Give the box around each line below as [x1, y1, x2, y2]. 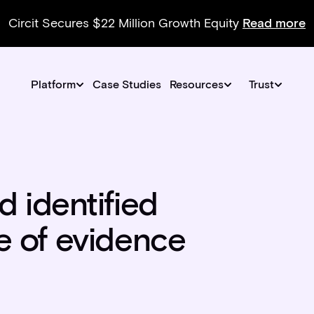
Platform [31, 78, 76, 91]
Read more [243, 15, 306, 31]
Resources [170, 78, 224, 91]
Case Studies [93, 78, 162, 91]
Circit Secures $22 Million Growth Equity [8, 15, 243, 31]
